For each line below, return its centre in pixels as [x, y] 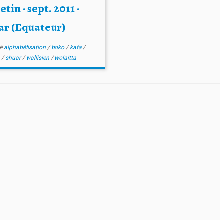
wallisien [39, 58]
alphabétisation [26, 47]
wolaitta [66, 58]
